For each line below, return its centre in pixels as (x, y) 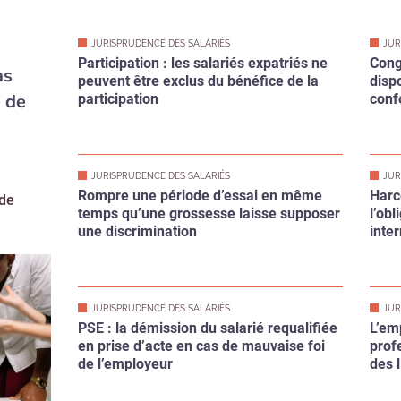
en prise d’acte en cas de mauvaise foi (201, 277)
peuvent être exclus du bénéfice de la (198, 13)
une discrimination (137, 163)
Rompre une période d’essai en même (200, 127)
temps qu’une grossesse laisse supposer (209, 145)
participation (118, 30)
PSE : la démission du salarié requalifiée (207, 260)
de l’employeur (125, 295)
